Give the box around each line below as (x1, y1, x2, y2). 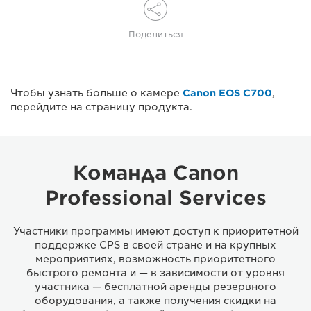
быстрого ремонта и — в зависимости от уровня (26, 267, 285, 278)
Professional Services (44, 185, 267, 210)
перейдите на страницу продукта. (10, 101, 192, 112)
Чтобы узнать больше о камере (10, 87, 183, 99)
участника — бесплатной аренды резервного (35, 280, 276, 292)
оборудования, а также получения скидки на (35, 294, 276, 306)
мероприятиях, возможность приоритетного (35, 253, 276, 264)
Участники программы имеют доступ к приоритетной (12, 225, 299, 237)
